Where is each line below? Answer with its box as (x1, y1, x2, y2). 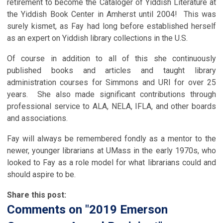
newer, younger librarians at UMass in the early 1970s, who (7, 145, 216, 155)
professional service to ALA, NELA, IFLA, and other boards (7, 101, 216, 111)
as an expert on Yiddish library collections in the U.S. (7, 33, 188, 43)
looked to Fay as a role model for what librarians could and (7, 157, 216, 167)
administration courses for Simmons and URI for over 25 (7, 77, 216, 87)
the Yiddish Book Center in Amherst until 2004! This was (7, 9, 216, 19)
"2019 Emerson (85, 202, 168, 217)
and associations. (7, 113, 68, 123)
